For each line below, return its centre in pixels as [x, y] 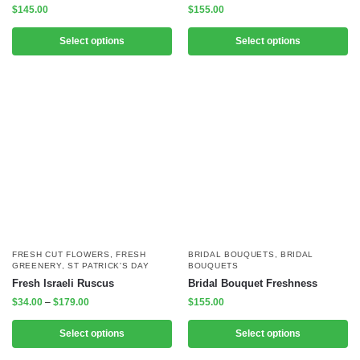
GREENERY [37, 266]
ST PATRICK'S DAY [108, 266]
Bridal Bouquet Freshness [253, 284]
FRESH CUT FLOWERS [61, 255]
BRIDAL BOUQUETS [231, 255]
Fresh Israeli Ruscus [63, 284]
